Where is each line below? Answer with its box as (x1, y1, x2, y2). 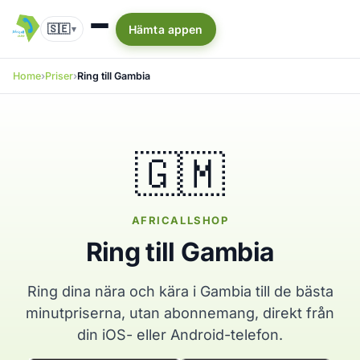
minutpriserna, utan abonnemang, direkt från (26, 305, 334, 321)
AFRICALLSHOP (131, 214, 229, 227)
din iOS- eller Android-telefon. (77, 326, 283, 343)
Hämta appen (129, 22, 203, 36)
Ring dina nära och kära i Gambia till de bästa (27, 283, 333, 300)
